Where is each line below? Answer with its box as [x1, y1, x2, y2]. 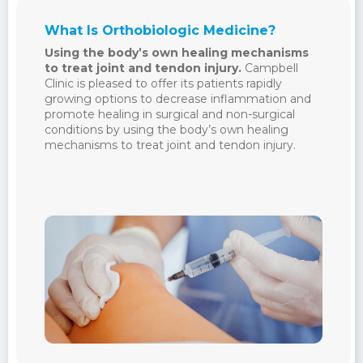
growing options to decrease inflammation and [45, 92, 311, 106]
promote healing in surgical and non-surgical [45, 107, 295, 122]
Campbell [241, 61, 298, 75]
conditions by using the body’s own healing [45, 122, 288, 137]
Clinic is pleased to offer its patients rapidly [45, 76, 282, 91]
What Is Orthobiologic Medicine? [45, 23, 275, 38]
